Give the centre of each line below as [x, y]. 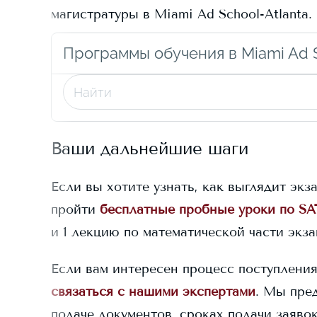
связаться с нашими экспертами [153, 292]
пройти [73, 209]
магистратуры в [103, 14]
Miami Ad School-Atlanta [231, 14]
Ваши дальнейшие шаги [150, 148]
